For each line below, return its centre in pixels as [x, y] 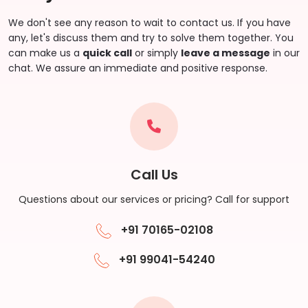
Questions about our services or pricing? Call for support [154, 200]
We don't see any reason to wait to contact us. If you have [150, 23]
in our [285, 53]
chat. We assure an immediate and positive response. [138, 68]
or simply [156, 53]
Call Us [154, 175]
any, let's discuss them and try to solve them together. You [151, 38]
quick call [107, 53]
